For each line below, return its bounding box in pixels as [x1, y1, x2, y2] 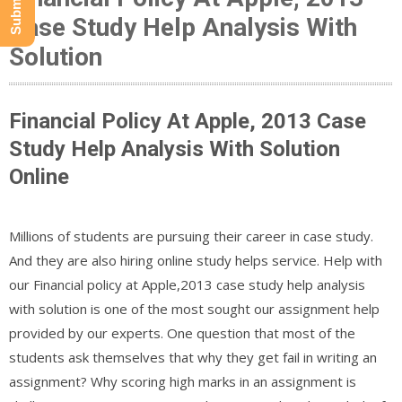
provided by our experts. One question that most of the [9, 323, 355, 342]
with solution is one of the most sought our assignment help [9, 299, 380, 318]
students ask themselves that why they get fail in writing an [9, 347, 377, 366]
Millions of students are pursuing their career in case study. [9, 226, 373, 245]
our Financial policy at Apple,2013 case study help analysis [9, 275, 365, 293]
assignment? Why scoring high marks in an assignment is [9, 371, 356, 390]
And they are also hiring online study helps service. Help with [9, 250, 382, 269]
